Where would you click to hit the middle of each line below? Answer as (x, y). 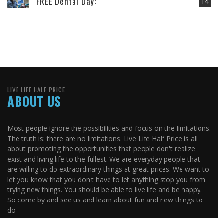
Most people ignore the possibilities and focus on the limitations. (109, 128)
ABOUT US (34, 101)
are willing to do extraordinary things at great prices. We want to (108, 169)
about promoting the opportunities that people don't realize (101, 148)
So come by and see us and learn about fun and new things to (105, 200)
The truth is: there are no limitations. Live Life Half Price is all (102, 138)
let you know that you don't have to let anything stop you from (106, 179)
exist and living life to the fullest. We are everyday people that (104, 159)
